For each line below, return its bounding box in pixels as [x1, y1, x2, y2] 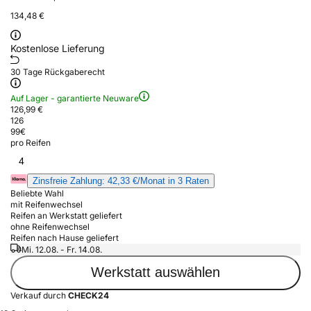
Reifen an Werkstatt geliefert [10, 210, 122, 221]
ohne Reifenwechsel [10, 221, 90, 232]
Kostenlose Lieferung [10, 42, 105, 54]
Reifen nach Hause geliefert [10, 232, 119, 243]
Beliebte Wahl [10, 187, 64, 199]
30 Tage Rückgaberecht [10, 66, 105, 77]
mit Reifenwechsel [10, 199, 83, 210]
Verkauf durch [10, 289, 68, 301]
